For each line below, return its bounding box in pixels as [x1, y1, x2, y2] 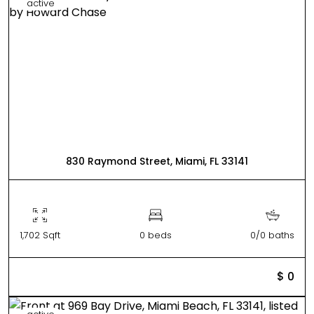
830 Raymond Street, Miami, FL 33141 [66, 153, 248, 168]
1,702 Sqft [20, 228, 60, 242]
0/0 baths [250, 228, 294, 242]
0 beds [139, 228, 172, 242]
